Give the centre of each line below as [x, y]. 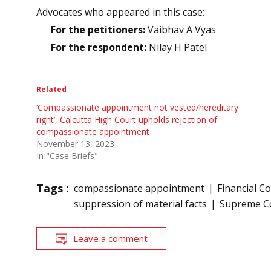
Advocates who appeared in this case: [120, 12]
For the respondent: [99, 47]
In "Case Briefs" [67, 156]
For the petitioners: [98, 30]
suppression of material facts [140, 204]
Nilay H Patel [177, 47]
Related [51, 90]
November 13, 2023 [75, 144]
